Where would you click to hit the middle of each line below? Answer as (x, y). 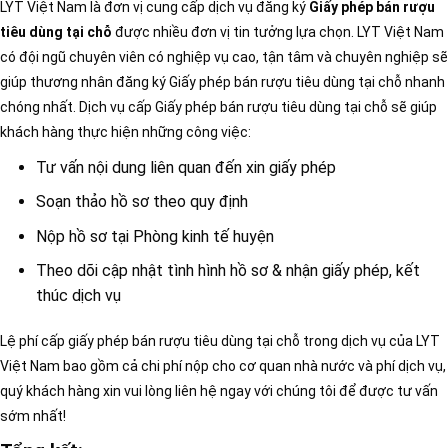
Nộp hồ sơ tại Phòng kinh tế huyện (154, 236)
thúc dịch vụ (78, 296)
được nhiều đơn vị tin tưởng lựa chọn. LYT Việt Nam (278, 31)
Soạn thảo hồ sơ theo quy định (141, 202)
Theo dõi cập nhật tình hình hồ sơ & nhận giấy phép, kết (227, 271)
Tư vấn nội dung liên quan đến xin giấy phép (185, 167)
